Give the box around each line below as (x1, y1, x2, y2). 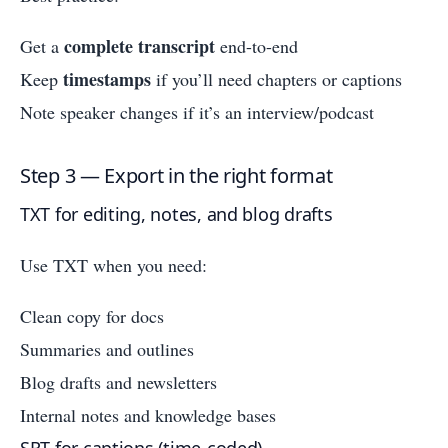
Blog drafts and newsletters (20, 370, 217, 395)
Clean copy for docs (20, 304, 164, 329)
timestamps (63, 66, 151, 93)
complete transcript (64, 33, 215, 60)
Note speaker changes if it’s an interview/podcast (20, 100, 374, 125)
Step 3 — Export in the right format (20, 162, 333, 190)
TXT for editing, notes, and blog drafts (20, 202, 333, 227)
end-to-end (215, 34, 298, 59)
